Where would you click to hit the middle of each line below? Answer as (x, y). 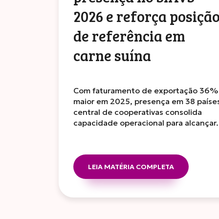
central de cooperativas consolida (138, 112)
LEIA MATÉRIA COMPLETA (131, 167)
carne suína (112, 55)
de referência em (130, 35)
